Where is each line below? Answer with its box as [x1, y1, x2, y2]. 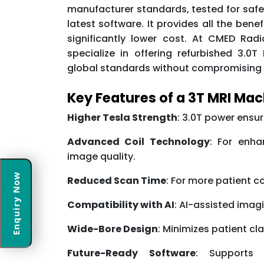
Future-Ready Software [67, 246, 196, 260]
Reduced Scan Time [67, 174, 166, 188]
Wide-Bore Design [67, 222, 158, 236]
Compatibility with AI [67, 198, 174, 212]
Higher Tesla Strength [67, 111, 177, 125]
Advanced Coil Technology [67, 135, 210, 149]
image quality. [67, 150, 136, 164]
